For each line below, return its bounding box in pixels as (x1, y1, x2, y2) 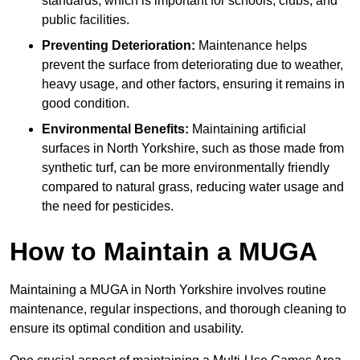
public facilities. (42, 13, 129, 27)
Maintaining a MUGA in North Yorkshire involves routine (10, 283, 326, 297)
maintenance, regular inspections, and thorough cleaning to (10, 302, 346, 317)
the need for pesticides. (42, 199, 174, 214)
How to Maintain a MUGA (10, 237, 317, 267)
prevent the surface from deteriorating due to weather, (42, 58, 343, 72)
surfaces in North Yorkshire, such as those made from (42, 141, 344, 156)
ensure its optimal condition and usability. (10, 321, 243, 336)
